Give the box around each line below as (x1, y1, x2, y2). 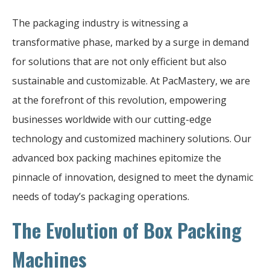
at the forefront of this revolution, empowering (12, 93, 227, 107)
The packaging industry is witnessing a (12, 16, 188, 30)
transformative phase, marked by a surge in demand (12, 35, 249, 49)
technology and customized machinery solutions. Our (12, 131, 251, 145)
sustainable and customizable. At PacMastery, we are (12, 74, 250, 87)
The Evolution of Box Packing (12, 215, 242, 244)
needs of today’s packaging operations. (12, 189, 189, 203)
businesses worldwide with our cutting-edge (12, 112, 212, 126)
